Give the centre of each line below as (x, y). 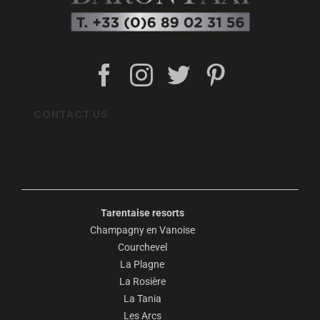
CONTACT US (70, 115)
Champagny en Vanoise (142, 230)
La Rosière (142, 282)
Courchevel (142, 247)
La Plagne (142, 265)
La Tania (142, 299)
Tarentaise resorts (142, 213)
